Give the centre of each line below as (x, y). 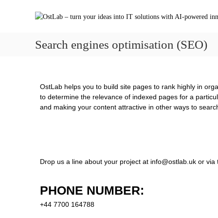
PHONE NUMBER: (92, 190)
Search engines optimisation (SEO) (121, 45)
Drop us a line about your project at (95, 162)
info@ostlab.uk (173, 162)
